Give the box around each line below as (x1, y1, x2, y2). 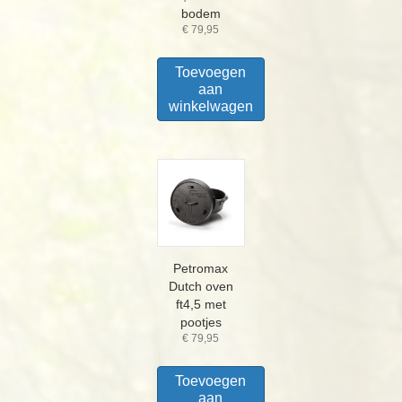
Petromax (173, 261, 229, 276)
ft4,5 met (175, 297, 226, 312)
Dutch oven (168, 279, 233, 294)
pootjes (179, 315, 222, 330)
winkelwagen (168, 98, 253, 114)
